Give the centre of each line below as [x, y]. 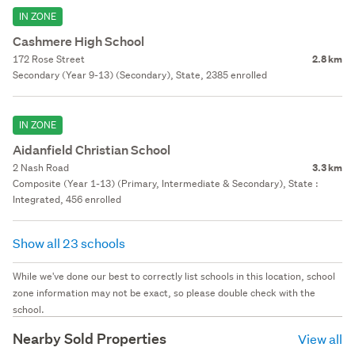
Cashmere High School [78, 41]
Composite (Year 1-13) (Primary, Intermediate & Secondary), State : [166, 183]
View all [320, 338]
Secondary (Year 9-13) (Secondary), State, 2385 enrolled [140, 74]
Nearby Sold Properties [90, 338]
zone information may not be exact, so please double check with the [164, 292]
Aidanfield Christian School [92, 150]
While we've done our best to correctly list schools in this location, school [174, 276]
